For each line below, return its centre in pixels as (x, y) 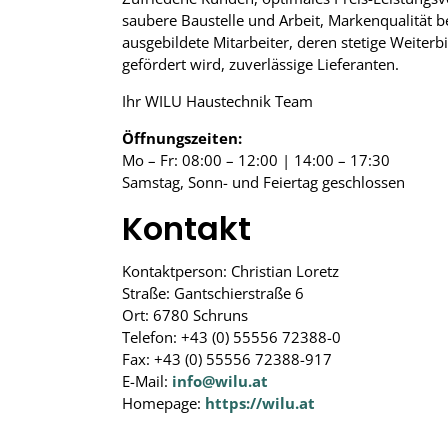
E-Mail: (147, 381)
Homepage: (163, 403)
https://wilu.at (260, 403)
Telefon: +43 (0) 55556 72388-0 (231, 337)
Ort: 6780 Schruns (185, 315)
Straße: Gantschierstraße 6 (213, 293)
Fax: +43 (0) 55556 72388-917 (227, 359)
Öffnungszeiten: (182, 138)
